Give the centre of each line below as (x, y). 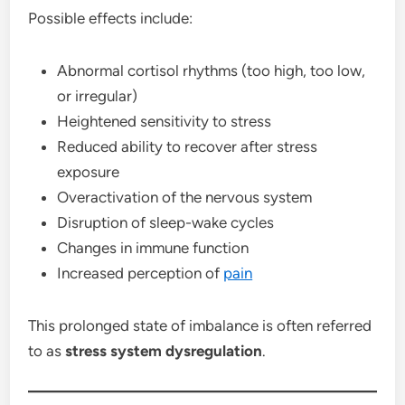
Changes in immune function (153, 247)
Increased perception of (141, 273)
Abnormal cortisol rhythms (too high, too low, (212, 70)
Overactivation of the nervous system (185, 197)
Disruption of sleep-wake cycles (166, 222)
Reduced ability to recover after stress (188, 146)
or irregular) (98, 95)
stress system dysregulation (164, 350)
